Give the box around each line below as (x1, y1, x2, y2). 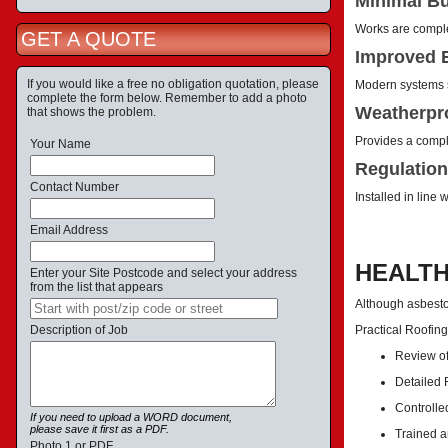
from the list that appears (30, 280, 163, 294)
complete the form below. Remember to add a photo (27, 91, 307, 105)
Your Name (30, 137, 91, 151)
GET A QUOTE (21, 28, 156, 50)
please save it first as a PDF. (30, 423, 169, 435)
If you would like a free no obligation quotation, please (27, 77, 319, 91)
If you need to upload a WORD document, (30, 411, 232, 423)
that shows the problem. (27, 105, 156, 119)
